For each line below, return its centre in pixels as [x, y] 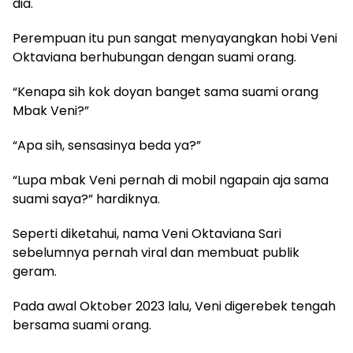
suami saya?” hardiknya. [86, 199]
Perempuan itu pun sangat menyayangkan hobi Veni [175, 39]
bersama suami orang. [82, 325]
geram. [35, 272]
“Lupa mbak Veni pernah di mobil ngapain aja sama [171, 180]
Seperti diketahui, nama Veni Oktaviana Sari [147, 234]
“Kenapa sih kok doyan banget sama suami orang [165, 92]
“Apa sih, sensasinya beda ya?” [107, 146]
